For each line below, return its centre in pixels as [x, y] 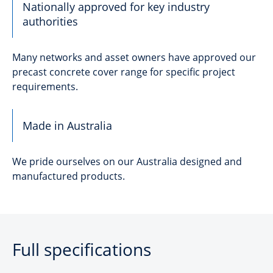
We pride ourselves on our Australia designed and [127, 161]
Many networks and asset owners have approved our [134, 57]
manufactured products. [69, 176]
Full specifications [82, 249]
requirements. [45, 87]
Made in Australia [67, 126]
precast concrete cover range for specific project [124, 72]
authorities [50, 21]
